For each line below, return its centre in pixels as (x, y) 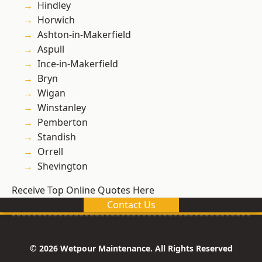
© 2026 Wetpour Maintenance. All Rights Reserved (131, 249)
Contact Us (131, 205)
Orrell (50, 152)
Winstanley (62, 108)
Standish (57, 137)
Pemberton (63, 123)
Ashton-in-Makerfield (84, 35)
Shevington (63, 166)
